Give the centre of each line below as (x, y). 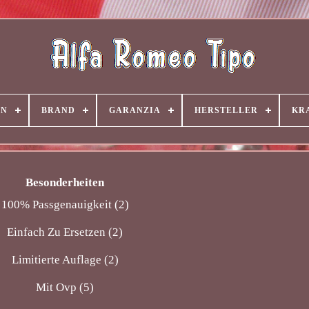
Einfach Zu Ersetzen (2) (65, 232)
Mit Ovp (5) (65, 287)
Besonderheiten (65, 183)
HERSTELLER (226, 110)
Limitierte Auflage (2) (65, 259)
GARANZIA (135, 110)
